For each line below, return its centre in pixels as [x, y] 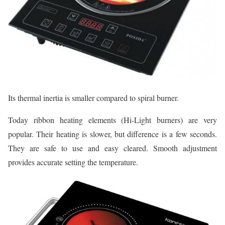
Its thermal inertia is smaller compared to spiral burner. [93, 97]
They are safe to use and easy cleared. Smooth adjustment [113, 148]
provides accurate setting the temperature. [73, 162]
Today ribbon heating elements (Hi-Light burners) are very [113, 120]
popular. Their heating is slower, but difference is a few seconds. [113, 134]
